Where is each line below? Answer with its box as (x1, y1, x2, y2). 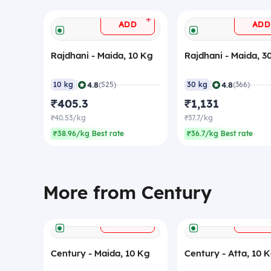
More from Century (44, 181, 212, 204)
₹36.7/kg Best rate (187, 129, 253, 139)
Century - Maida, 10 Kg (51, 247, 150, 260)
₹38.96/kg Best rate (53, 129, 124, 139)
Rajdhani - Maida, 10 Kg (51, 50, 153, 62)
